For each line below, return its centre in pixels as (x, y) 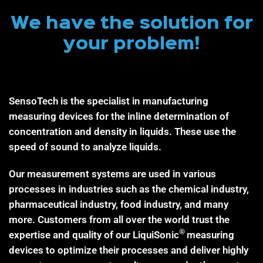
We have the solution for (131, 21)
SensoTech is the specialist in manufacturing (109, 101)
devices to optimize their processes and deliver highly (129, 250)
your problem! (131, 41)
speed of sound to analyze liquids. (85, 146)
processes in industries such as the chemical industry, (129, 189)
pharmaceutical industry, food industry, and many (119, 204)
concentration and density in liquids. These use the (122, 131)
